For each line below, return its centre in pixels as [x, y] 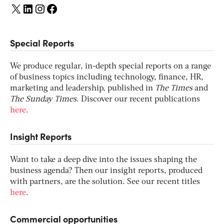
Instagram [65, 8]
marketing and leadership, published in [82, 88]
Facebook [76, 8]
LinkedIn [49, 8]
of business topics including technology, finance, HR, [107, 77]
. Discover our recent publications [138, 99]
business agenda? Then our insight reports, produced [106, 171]
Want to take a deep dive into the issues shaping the [103, 160]
